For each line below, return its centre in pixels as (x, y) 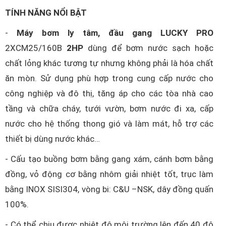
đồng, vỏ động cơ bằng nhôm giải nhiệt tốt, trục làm (109, 174)
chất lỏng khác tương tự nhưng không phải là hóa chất (109, 63)
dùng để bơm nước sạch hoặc (148, 48)
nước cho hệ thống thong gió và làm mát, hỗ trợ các (109, 124)
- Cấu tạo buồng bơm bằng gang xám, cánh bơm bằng (109, 159)
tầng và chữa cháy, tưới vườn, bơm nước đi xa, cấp (109, 109)
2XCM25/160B (34, 48)
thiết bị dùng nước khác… (52, 139)
